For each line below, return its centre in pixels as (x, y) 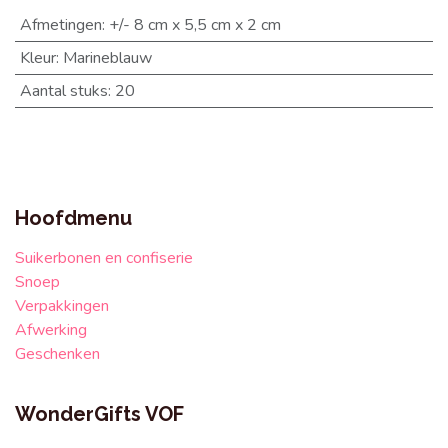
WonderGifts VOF (99, 414)
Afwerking (51, 330)
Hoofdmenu (73, 218)
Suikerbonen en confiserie (106, 258)
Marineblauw (107, 58)
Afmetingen (60, 25)
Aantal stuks (63, 91)
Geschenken (59, 354)
